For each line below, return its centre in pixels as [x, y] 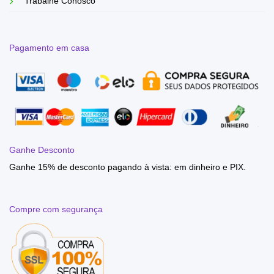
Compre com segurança [56, 209]
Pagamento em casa [49, 48]
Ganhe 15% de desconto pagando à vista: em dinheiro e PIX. [128, 168]
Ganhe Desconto [42, 150]
